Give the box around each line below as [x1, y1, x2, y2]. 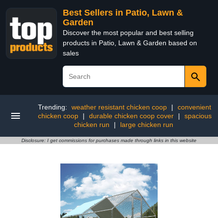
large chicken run [120, 121, 173, 128]
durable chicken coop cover [89, 112, 174, 120]
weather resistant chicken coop [72, 103, 167, 111]
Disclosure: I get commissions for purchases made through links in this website [21, 138, 197, 143]
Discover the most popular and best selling [63, 29, 194, 36]
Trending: [38, 103, 69, 111]
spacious [184, 112, 212, 120]
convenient [178, 103, 211, 111]
